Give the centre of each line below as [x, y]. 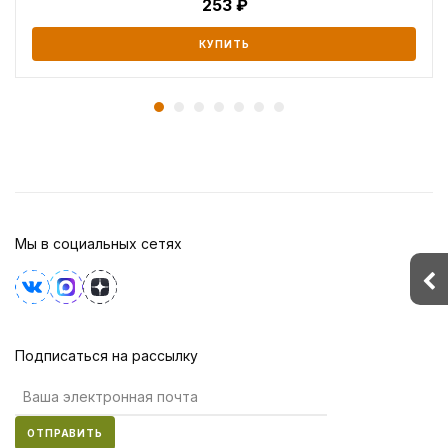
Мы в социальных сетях [98, 243]
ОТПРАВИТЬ [65, 432]
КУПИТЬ [224, 43]
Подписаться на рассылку [106, 355]
